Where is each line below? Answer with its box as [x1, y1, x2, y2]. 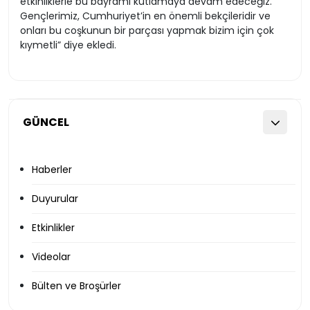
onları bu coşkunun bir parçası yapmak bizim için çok [20, 24, 274, 37]
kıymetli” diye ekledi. [20, 38, 116, 52]
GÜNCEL [23, 114, 69, 130]
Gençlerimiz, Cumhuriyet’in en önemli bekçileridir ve [20, 9, 271, 23]
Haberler [32, 163, 72, 176]
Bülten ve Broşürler [32, 279, 121, 293]
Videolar [32, 250, 71, 264]
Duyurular [32, 192, 78, 206]
